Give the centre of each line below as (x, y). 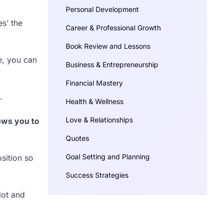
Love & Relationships (99, 120)
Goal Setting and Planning (108, 157)
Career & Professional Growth (113, 28)
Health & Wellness (95, 102)
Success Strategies (97, 175)
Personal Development (102, 9)
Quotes (77, 138)
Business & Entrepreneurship (112, 65)
